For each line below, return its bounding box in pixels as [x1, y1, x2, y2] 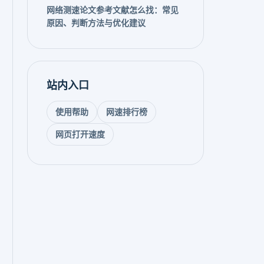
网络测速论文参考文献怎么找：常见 [47, 5, 179, 15]
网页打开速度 [55, 130, 105, 139]
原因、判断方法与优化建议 [47, 18, 146, 28]
